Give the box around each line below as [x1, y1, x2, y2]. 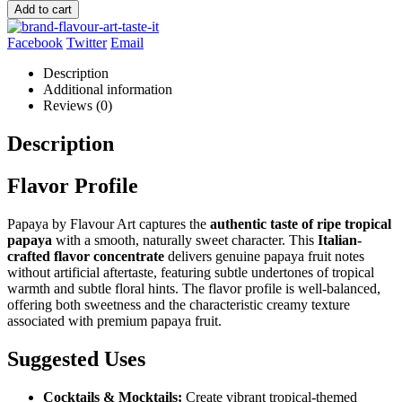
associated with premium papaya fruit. [7, 312, 222, 328]
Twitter [66, 35, 107, 51]
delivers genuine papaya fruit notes [164, 248, 364, 264]
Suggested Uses [7, 346, 145, 371]
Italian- [318, 232, 362, 248]
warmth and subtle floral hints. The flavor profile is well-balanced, [7, 280, 380, 296]
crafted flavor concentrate [7, 248, 164, 264]
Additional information [43, 82, 172, 98]
